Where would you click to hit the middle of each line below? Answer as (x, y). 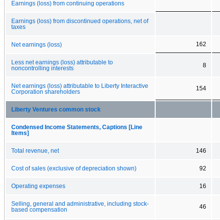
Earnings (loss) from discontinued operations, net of (80, 21)
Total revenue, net (35, 151)
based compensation (39, 209)
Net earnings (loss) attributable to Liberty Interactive (80, 86)
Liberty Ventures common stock (56, 109)
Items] (20, 133)
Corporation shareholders (46, 92)
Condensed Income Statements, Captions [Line (77, 127)
